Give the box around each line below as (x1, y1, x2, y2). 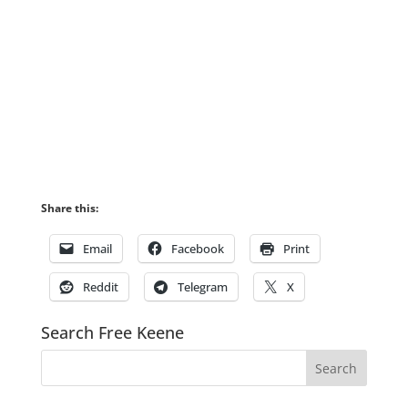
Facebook (170, 240, 224, 257)
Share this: (40, 200, 98, 216)
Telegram (177, 279, 228, 295)
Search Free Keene (40, 321, 184, 343)
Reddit (82, 279, 118, 295)
